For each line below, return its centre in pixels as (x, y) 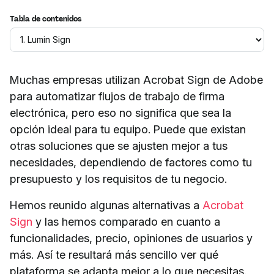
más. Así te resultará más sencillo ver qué (114, 254)
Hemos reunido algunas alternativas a (106, 205)
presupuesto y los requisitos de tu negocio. (118, 179)
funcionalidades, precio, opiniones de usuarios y (131, 238)
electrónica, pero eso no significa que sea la (120, 113)
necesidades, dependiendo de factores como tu (131, 162)
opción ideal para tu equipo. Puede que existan (128, 129)
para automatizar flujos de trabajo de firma (117, 96)
